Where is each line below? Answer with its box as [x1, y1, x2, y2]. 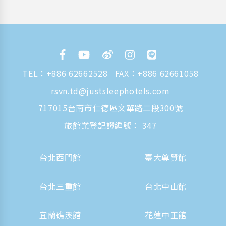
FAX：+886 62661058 [115, 67, 199, 79]
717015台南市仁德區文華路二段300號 [38, 101, 183, 114]
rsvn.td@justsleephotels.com [51, 84, 170, 97]
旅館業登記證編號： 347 [64, 119, 157, 131]
